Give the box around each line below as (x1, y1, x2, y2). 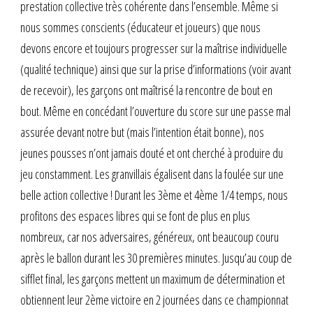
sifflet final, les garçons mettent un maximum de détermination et (20, 270, 285, 287)
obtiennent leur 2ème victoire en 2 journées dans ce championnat (20, 291, 289, 308)
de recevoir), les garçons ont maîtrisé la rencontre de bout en (20, 81, 272, 99)
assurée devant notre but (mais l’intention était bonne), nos (20, 123, 264, 140)
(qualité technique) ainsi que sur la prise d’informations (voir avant (20, 60, 291, 78)
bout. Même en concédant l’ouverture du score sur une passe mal (20, 102, 291, 119)
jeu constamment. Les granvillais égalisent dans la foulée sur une (20, 165, 284, 182)
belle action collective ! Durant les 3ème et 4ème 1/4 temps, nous (20, 186, 288, 203)
